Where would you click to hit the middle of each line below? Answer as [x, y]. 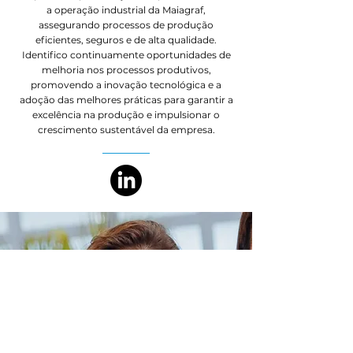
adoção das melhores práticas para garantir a [126, 100]
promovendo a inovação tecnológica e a [126, 85]
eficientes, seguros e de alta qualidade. [126, 40]
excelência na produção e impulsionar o [126, 115]
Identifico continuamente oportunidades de [126, 55]
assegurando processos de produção [126, 25]
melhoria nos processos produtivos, [126, 70]
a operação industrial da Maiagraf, [126, 10]
